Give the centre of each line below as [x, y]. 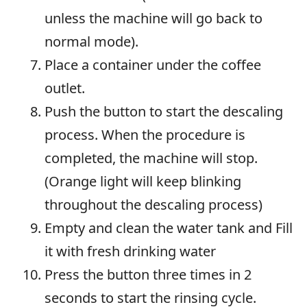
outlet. [65, 88]
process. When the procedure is [145, 135]
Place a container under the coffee [153, 65]
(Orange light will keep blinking [143, 182]
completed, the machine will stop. [151, 158]
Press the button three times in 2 [148, 275]
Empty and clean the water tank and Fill [169, 228]
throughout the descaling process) [153, 205]
